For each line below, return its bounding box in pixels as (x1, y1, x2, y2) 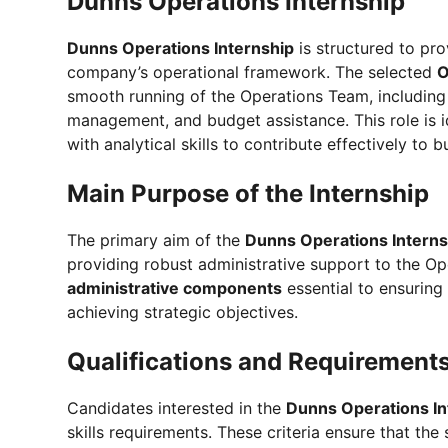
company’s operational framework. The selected (67, 61, 437, 82)
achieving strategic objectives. (67, 301, 298, 322)
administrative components (67, 277, 282, 298)
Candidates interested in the (67, 397, 286, 418)
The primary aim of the (67, 229, 245, 250)
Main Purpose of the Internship (67, 178, 429, 208)
